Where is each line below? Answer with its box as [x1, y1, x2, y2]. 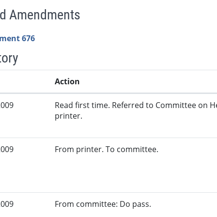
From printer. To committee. [55, 144, 159, 155]
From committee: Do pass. [55, 199, 152, 210]
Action [55, 76, 80, 87]
